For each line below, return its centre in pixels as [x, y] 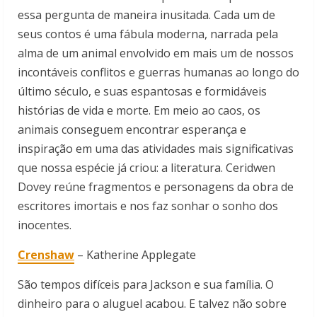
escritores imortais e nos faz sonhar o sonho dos [148, 206]
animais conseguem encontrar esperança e [132, 129]
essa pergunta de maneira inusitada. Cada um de [146, 15]
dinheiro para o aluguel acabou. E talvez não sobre [152, 303]
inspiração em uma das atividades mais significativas [156, 148]
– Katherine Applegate [137, 254]
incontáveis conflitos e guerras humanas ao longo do [158, 72]
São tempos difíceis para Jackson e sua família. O [146, 284]
